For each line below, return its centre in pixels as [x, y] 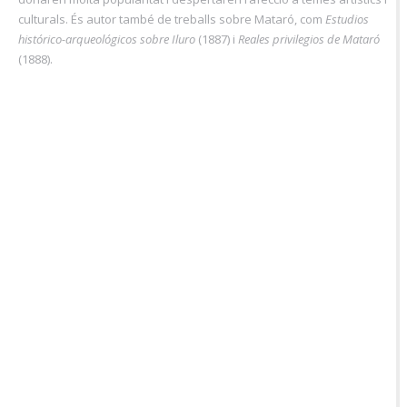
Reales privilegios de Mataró [309, 39]
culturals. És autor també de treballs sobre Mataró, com [172, 19]
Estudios [347, 19]
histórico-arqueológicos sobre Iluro [108, 39]
